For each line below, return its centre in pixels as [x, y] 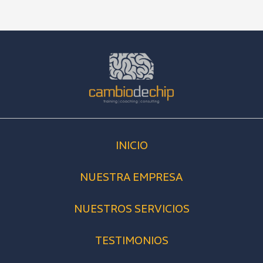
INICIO [131, 146]
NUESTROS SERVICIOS [131, 209]
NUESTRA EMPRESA [131, 177]
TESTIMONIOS [131, 241]
